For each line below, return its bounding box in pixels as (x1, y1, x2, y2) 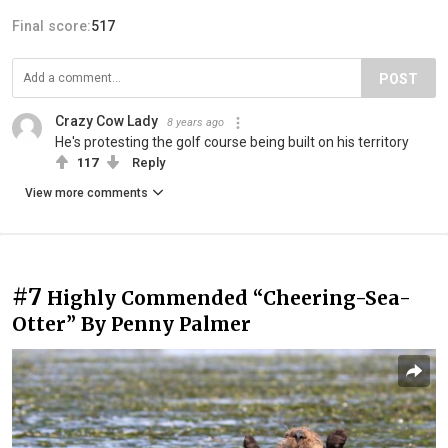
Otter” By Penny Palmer (12, 312, 251, 337)
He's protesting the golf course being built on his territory (55, 134, 409, 151)
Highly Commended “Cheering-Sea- (47, 286, 411, 311)
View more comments (25, 186, 148, 201)
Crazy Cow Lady (55, 113, 158, 130)
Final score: (12, 18, 91, 35)
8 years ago (167, 116, 224, 130)
